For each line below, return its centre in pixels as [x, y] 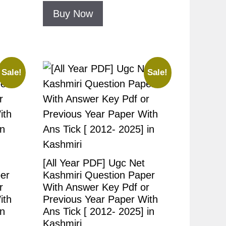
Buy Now [73, 13]
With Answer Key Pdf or [96, 187]
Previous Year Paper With [100, 200]
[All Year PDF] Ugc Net [94, 163]
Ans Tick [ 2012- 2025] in [98, 212]
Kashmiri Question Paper [99, 175]
